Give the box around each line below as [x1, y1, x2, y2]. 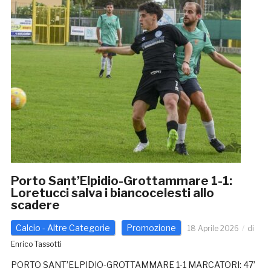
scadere [10, 198, 60, 213]
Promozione [126, 223, 176, 233]
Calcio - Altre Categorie [15, 223, 110, 233]
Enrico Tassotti [10, 240, 62, 249]
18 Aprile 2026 [187, 224, 239, 233]
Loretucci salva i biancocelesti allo [10, 186, 214, 201]
